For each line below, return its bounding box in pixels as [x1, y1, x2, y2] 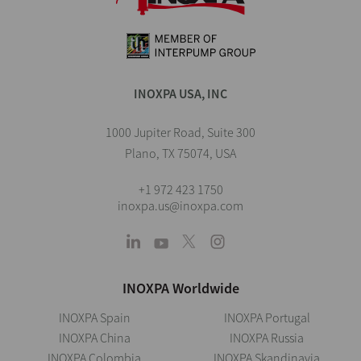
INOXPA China [58, 329, 131, 346]
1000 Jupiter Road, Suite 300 [106, 123, 255, 140]
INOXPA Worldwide [122, 278, 239, 297]
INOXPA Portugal [223, 309, 310, 326]
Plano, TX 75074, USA [125, 144, 236, 161]
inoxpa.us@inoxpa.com [118, 197, 243, 214]
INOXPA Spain [58, 309, 131, 326]
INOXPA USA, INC [134, 85, 227, 102]
